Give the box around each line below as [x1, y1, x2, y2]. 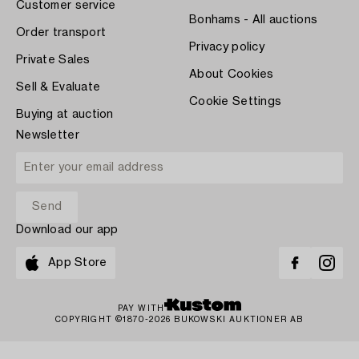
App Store [48, 257, 107, 268]
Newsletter [16, 129, 79, 141]
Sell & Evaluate [16, 81, 101, 93]
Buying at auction [16, 108, 114, 120]
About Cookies [189, 68, 274, 80]
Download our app [16, 224, 119, 236]
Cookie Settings [189, 95, 282, 107]
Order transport [16, 26, 107, 38]
